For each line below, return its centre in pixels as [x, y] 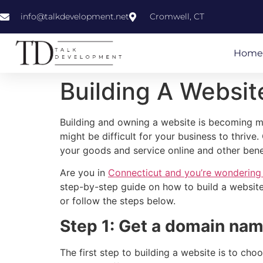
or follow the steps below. [118, 201]
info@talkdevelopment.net [75, 16]
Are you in [84, 173]
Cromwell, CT [177, 16]
